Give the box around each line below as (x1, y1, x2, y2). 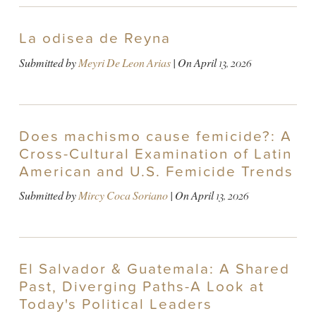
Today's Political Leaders (18, 295, 212, 313)
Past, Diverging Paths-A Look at (18, 277, 265, 296)
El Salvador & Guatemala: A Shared (18, 260, 290, 278)
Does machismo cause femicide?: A (18, 127, 292, 145)
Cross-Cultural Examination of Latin (18, 145, 292, 163)
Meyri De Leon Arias (78, 55, 171, 71)
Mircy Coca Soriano (78, 188, 168, 203)
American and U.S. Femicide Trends (18, 162, 293, 181)
